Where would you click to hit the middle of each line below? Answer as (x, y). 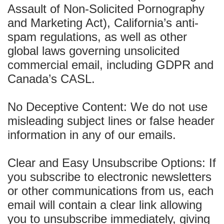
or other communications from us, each (110, 191)
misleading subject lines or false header (111, 121)
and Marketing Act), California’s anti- (103, 23)
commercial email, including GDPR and (110, 65)
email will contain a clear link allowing (105, 205)
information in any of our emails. (92, 135)
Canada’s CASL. (51, 79)
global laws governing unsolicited (93, 51)
